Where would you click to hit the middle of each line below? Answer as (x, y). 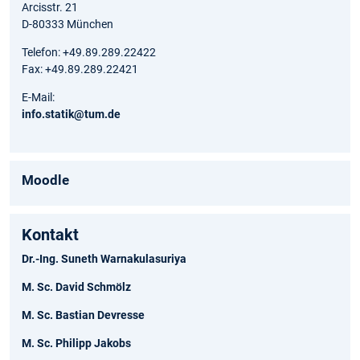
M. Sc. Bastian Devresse (83, 316)
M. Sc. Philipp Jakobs (76, 344)
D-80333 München (67, 25)
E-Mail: (38, 98)
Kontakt (50, 236)
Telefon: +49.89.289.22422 (89, 53)
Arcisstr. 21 (50, 8)
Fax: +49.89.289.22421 (80, 70)
